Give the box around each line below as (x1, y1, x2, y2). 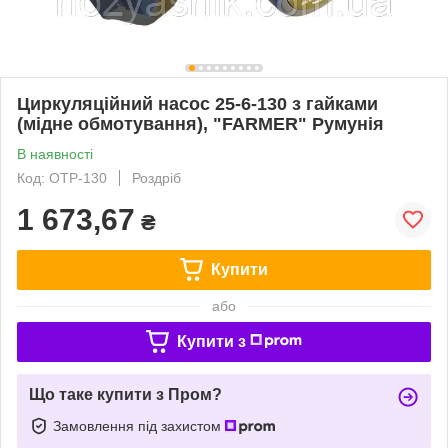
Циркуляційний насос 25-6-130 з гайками (17, 93, 378, 114)
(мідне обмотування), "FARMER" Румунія (17, 113, 384, 134)
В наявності (17, 145, 93, 162)
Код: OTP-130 (17, 169, 107, 186)
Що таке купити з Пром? (29, 385, 222, 403)
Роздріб (132, 169, 181, 186)
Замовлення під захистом (53, 417, 225, 434)
